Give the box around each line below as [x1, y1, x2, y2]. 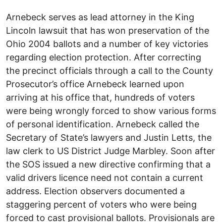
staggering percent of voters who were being [6, 199, 197, 210]
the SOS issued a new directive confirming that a [6, 159, 211, 169]
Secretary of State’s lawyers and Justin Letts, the [6, 132, 212, 143]
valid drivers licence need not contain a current [6, 172, 203, 183]
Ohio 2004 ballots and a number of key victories [6, 38, 208, 49]
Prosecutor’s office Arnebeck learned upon [6, 78, 184, 89]
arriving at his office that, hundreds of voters [6, 92, 195, 103]
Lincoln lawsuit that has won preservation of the [6, 25, 209, 36]
